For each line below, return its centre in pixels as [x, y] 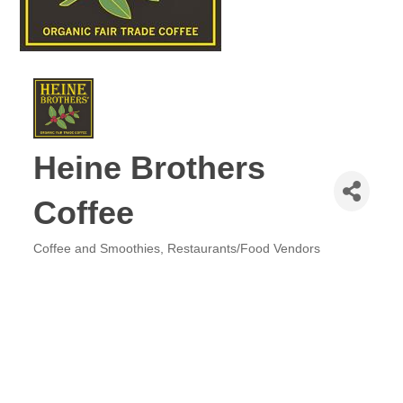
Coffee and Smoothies [97, 249]
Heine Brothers [150, 168]
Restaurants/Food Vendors [244, 249]
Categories [63, 259]
